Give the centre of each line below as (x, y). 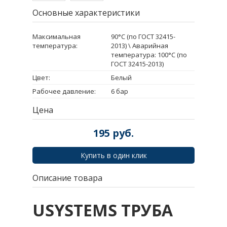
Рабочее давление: (64, 91)
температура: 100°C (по (149, 54)
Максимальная (56, 36)
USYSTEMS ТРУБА (103, 210)
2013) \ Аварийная (140, 45)
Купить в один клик (113, 155)
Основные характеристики (86, 12)
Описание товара (67, 178)
